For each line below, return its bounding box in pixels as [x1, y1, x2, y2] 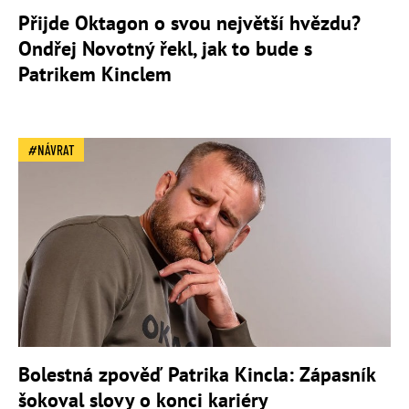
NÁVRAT [37, 141, 75, 158]
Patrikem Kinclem [18, 60, 172, 87]
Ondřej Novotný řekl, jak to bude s [18, 35, 312, 61]
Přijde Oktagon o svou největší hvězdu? [18, 9, 361, 36]
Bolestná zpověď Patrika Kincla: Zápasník [18, 362, 375, 388]
